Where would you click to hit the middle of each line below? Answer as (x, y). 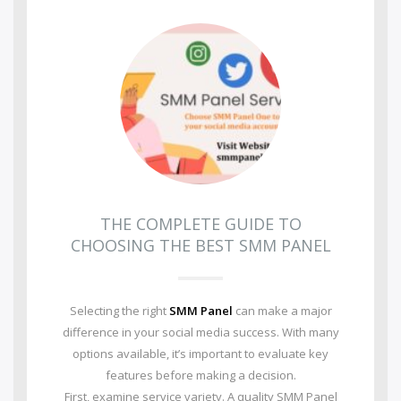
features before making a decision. (200, 375)
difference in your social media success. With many (200, 332)
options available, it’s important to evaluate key (200, 354)
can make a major (282, 311)
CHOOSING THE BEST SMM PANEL (200, 245)
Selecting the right (119, 311)
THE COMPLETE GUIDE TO (200, 224)
